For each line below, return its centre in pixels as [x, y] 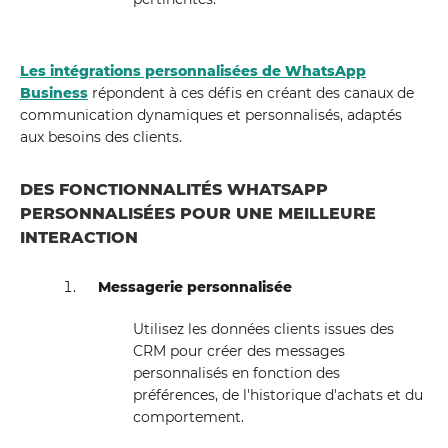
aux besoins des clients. [101, 137]
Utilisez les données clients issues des [263, 329]
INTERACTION [79, 237]
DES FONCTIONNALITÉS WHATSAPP [174, 189]
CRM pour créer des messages [238, 351]
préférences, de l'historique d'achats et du [277, 395]
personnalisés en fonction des [236, 373]
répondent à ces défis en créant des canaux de [251, 93]
